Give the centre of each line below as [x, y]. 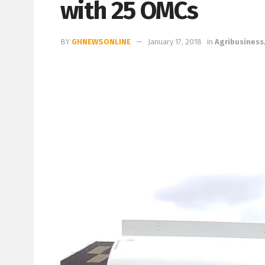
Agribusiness [239, 41]
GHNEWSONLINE [101, 41]
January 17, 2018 [175, 41]
